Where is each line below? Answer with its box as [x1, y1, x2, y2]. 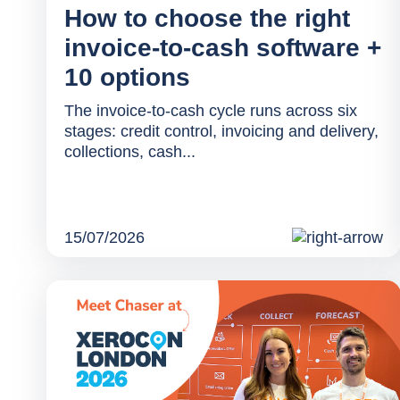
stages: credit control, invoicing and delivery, [64, 122, 379, 141]
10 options [64, 63, 190, 92]
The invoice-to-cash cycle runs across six [64, 102, 357, 121]
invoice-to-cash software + [64, 34, 381, 62]
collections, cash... [64, 143, 196, 162]
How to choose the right [64, 4, 350, 33]
